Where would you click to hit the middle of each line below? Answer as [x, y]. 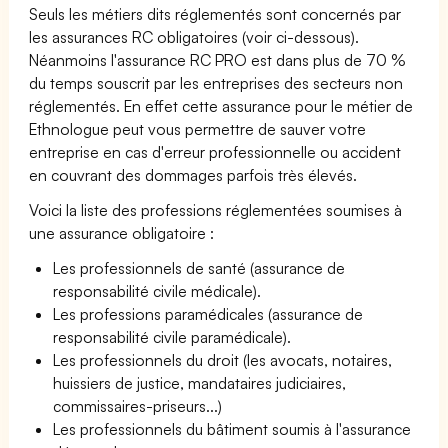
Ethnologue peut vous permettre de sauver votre [198, 128]
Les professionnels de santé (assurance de [199, 267]
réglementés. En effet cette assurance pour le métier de [221, 105]
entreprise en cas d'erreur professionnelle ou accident [215, 151]
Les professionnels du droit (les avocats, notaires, [223, 359]
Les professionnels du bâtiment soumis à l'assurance [232, 428]
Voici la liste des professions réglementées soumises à [216, 209]
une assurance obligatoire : [122, 232]
